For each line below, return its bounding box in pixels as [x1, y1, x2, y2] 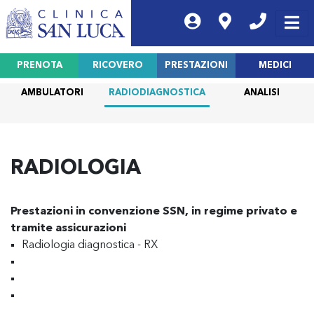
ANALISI [243, 88, 280, 98]
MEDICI [258, 60, 292, 70]
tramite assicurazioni [11, 223, 126, 234]
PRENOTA [16, 60, 62, 70]
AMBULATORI [21, 88, 84, 98]
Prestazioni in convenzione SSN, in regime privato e [11, 206, 297, 217]
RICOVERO [93, 60, 143, 70]
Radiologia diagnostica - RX [22, 240, 158, 251]
